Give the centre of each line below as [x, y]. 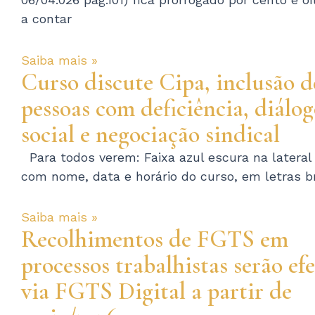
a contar [46, 19]
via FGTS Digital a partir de [156, 292]
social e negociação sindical [150, 134]
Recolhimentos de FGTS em [155, 240]
